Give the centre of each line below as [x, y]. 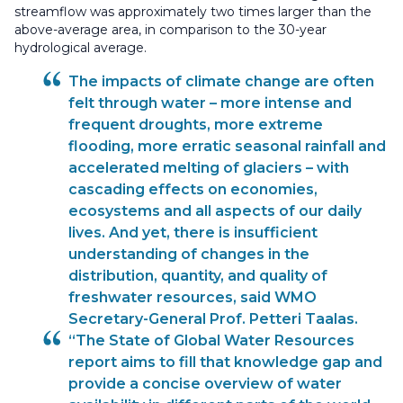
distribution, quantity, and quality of [198, 276]
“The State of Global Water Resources [211, 341]
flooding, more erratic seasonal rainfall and [227, 147]
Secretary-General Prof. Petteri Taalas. [213, 319]
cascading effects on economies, [193, 190]
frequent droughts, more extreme [196, 125]
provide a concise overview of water [205, 384]
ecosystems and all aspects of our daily [215, 211]
